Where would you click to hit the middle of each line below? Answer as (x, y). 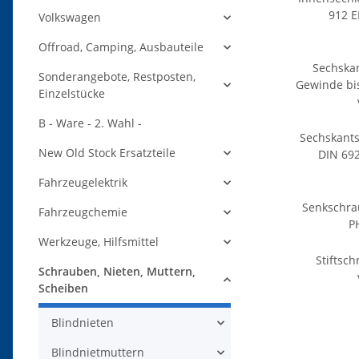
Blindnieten (83, 323)
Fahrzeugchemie (83, 212)
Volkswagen (70, 18)
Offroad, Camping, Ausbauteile (121, 47)
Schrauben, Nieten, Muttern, (117, 272)
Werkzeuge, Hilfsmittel (99, 242)
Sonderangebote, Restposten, (117, 77)
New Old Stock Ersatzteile (107, 153)
